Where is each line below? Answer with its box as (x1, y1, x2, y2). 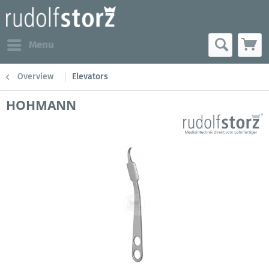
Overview (17, 71, 53, 82)
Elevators (72, 71, 108, 82)
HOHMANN (6, 97, 76, 113)
